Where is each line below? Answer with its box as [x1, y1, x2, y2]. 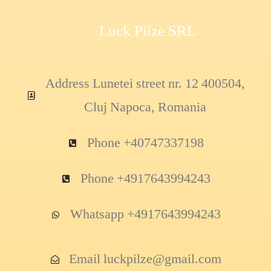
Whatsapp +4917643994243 [70, 206, 221, 223]
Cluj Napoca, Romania [84, 99, 207, 116]
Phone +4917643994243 [80, 170, 211, 188]
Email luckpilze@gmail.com [69, 250, 222, 268]
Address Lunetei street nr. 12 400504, [45, 75, 246, 93]
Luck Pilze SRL [99, 22, 196, 41]
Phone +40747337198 [87, 134, 204, 152]
